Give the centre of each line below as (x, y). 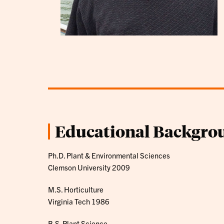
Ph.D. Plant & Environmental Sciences (109, 155)
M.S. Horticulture (76, 189)
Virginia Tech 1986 (79, 201)
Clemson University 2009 (89, 167)
